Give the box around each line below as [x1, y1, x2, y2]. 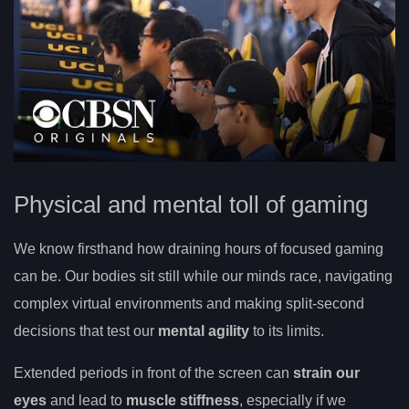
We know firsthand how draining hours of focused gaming [14, 241, 383, 257]
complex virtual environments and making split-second [14, 296, 364, 312]
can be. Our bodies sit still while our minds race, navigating [14, 268, 393, 285]
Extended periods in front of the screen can [14, 365, 293, 382]
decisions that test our [14, 323, 158, 340]
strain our [293, 365, 360, 382]
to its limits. [249, 323, 324, 340]
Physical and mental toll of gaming [14, 192, 368, 218]
